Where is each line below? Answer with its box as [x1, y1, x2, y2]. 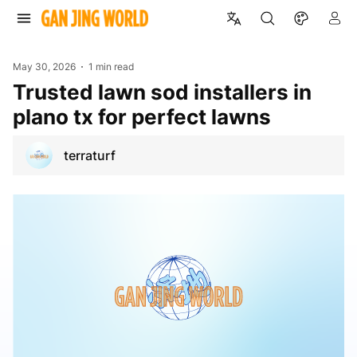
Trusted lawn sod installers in [13, 79, 25, 104]
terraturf [64, 147, 116, 163]
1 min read [88, 61, 135, 73]
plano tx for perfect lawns [13, 104, 271, 129]
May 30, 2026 [13, 61, 76, 73]
